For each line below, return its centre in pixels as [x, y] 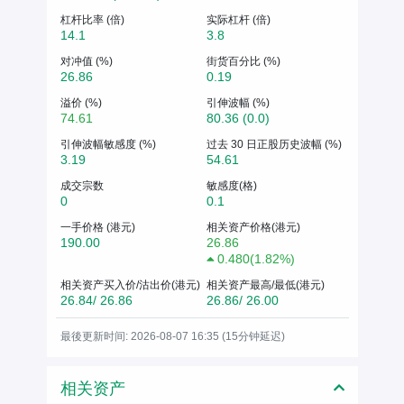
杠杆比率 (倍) [92, 19]
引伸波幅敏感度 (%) [108, 144]
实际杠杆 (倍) [239, 19]
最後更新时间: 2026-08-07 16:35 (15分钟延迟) [172, 336]
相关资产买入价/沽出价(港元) [130, 285]
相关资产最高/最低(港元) [266, 285]
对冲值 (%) [86, 61]
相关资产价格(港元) [253, 227]
